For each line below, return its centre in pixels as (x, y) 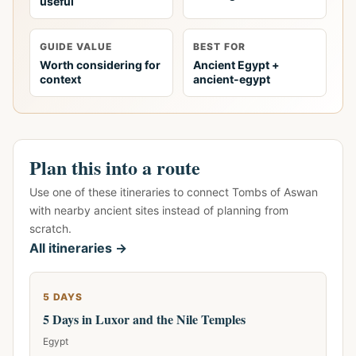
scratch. (50, 228)
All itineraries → (78, 248)
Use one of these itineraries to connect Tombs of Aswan (174, 192)
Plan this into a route (115, 167)
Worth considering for (100, 65)
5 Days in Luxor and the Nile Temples (144, 319)
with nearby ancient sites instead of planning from (159, 210)
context (60, 79)
